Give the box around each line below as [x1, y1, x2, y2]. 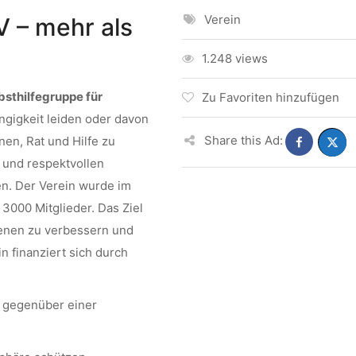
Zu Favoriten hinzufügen [201, 90, 339, 105]
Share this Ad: [204, 132, 284, 148]
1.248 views [201, 51, 268, 66]
